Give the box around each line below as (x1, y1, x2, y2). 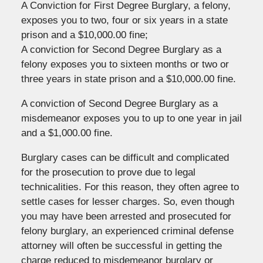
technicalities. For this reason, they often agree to (21, 181, 239, 193)
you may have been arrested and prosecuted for (21, 210, 231, 222)
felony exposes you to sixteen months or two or (21, 58, 229, 70)
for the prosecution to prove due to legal (21, 166, 195, 178)
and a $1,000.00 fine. (21, 127, 113, 139)
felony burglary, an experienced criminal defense (21, 225, 234, 237)
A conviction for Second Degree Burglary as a (21, 43, 221, 55)
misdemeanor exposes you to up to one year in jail (21, 112, 242, 124)
